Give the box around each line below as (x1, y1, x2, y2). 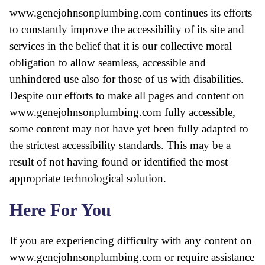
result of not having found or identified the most (9, 156, 228, 168)
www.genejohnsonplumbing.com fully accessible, (9, 106, 235, 118)
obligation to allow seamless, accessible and (9, 56, 206, 69)
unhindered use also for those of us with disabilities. (9, 73, 244, 85)
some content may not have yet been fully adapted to (9, 122, 248, 135)
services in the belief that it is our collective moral (9, 40, 232, 52)
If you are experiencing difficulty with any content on (9, 234, 252, 247)
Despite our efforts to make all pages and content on (9, 89, 244, 102)
